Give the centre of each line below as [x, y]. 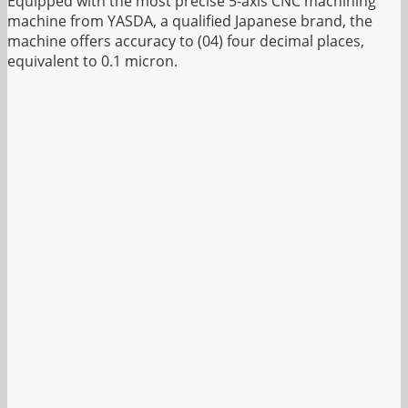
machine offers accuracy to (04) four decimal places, [186, 41]
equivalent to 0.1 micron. [92, 61]
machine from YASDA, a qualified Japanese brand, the [190, 20]
